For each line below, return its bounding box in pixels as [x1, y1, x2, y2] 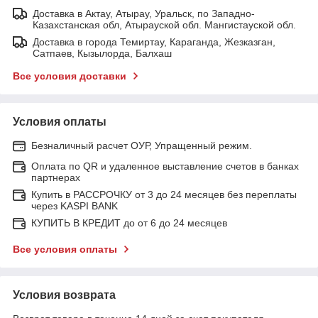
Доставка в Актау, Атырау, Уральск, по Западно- [33, 7, 255, 19]
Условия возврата [13, 288, 116, 301]
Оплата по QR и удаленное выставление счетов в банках [31, 160, 299, 172]
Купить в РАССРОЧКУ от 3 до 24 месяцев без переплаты [31, 188, 297, 200]
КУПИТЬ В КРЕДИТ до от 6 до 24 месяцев [31, 216, 227, 229]
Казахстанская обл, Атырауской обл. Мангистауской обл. [33, 18, 296, 31]
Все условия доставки [13, 70, 126, 82]
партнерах [31, 171, 80, 183]
